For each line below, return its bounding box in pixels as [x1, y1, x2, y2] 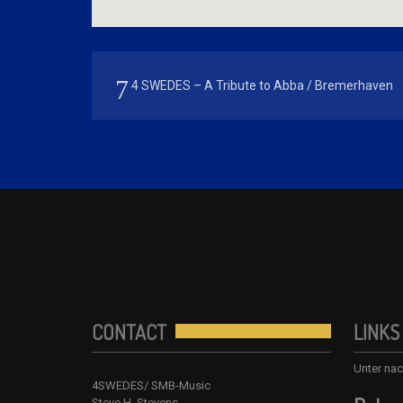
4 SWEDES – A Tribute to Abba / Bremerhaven [129, 78, 393, 93]
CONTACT [92, 319, 166, 345]
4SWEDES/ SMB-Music [92, 379, 210, 392]
